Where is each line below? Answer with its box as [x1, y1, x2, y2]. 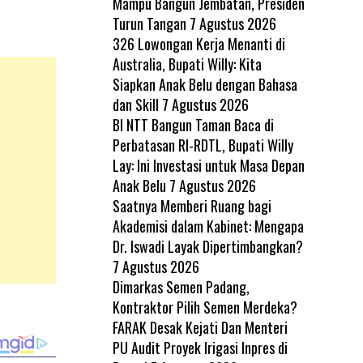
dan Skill [112, 93, 159, 115]
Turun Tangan [112, 12, 186, 34]
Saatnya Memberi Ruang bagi [112, 194, 271, 216]
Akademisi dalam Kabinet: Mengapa [112, 215, 304, 237]
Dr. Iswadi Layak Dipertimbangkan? [112, 235, 303, 257]
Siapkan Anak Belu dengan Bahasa [112, 73, 297, 95]
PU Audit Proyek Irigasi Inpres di [112, 336, 288, 358]
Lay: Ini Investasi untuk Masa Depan [112, 154, 305, 176]
